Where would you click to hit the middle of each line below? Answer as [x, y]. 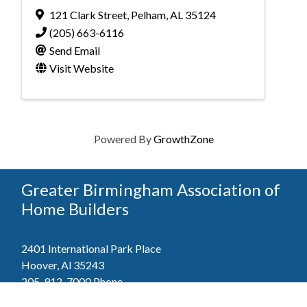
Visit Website [82, 68]
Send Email [75, 50]
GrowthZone [183, 138]
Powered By [123, 138]
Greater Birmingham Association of [151, 189]
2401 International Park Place [91, 248]
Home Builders [75, 208]
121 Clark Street [88, 14]
